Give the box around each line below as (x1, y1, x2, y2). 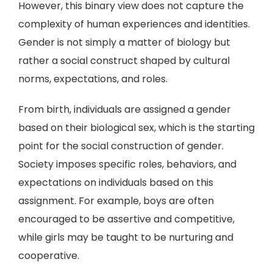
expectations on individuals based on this (18, 175, 213, 190)
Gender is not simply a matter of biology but (18, 35, 230, 49)
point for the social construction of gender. (18, 139, 224, 153)
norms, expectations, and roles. (18, 72, 168, 86)
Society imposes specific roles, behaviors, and (18, 157, 236, 171)
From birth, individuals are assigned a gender (18, 102, 231, 116)
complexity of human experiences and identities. (18, 17, 250, 31)
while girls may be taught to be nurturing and (18, 230, 233, 244)
